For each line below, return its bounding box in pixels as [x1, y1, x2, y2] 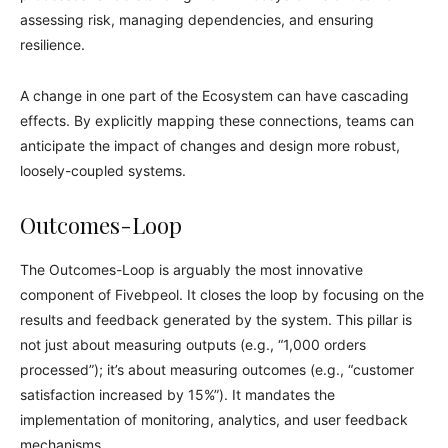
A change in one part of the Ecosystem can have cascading [20, 87, 409, 104]
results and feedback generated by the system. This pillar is [20, 311, 412, 328]
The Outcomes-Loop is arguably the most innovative [20, 261, 363, 278]
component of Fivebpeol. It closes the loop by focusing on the [20, 286, 424, 303]
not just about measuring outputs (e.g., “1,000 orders [20, 336, 366, 353]
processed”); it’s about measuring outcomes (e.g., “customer [20, 361, 414, 378]
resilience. [20, 36, 85, 53]
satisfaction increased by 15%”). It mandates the [20, 386, 335, 403]
